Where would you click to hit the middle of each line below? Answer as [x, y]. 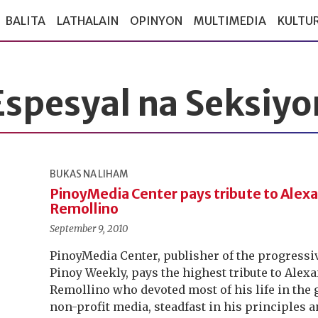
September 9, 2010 [89, 229]
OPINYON [156, 21]
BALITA [25, 21]
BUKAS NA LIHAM [89, 174]
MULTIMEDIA [230, 21]
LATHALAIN [88, 21]
